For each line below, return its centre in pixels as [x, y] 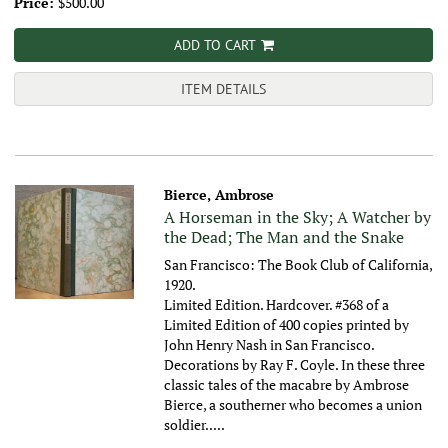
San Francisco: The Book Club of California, [298, 265]
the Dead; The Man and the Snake [284, 237]
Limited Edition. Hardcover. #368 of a [277, 305]
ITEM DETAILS [223, 89]
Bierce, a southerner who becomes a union [293, 405]
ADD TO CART [214, 45]
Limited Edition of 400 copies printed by [287, 325]
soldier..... [195, 425]
